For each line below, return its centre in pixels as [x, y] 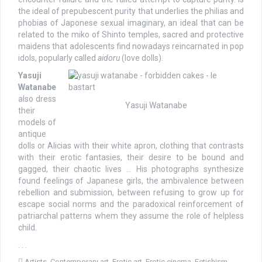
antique [32, 134]
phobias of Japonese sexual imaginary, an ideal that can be [131, 23]
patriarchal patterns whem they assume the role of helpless [131, 216]
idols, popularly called [58, 58]
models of [37, 122]
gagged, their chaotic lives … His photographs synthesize [131, 169]
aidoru [109, 58]
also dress [37, 99]
